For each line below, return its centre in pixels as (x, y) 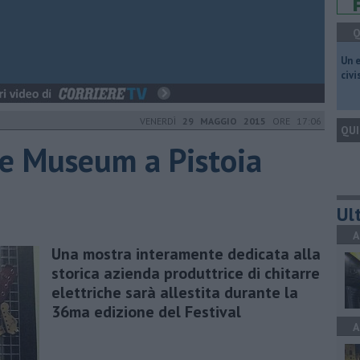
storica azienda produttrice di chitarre (186, 273)
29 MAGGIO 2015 (224, 121)
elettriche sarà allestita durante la (175, 292)
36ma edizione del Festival (146, 311)
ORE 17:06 (294, 121)
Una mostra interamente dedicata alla (186, 254)
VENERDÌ (161, 121)
